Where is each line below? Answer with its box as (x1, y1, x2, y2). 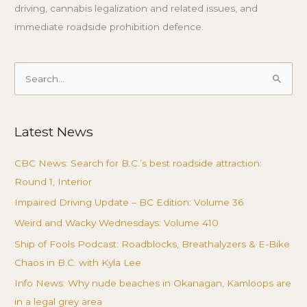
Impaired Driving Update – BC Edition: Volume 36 (14, 197, 244, 208)
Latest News (14, 123, 94, 140)
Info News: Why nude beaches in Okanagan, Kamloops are (14, 278, 292, 289)
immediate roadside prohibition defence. (14, 21, 204, 32)
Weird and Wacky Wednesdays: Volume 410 (14, 217, 219, 229)
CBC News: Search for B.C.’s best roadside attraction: (14, 157, 262, 169)
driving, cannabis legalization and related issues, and (14, 2, 258, 14)
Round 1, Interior (14, 175, 93, 187)
